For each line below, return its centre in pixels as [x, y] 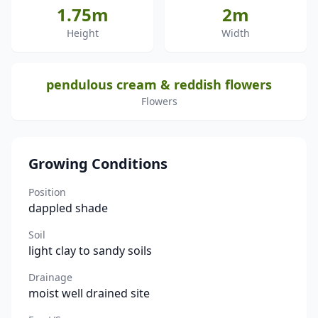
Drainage [50, 277]
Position [47, 192]
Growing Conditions [98, 164]
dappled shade [68, 208]
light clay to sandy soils [90, 251]
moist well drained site [89, 293]
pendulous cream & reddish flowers [159, 84]
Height [82, 33]
